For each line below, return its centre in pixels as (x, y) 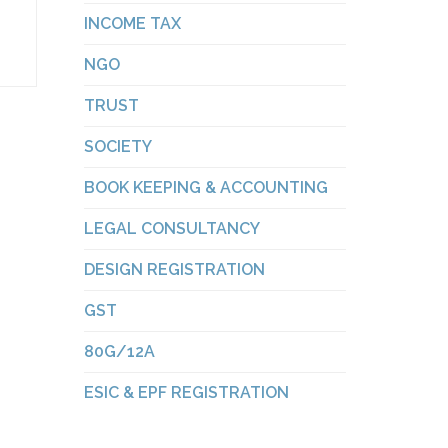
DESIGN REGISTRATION (174, 269)
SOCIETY (117, 146)
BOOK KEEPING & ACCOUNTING (205, 187)
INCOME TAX (132, 23)
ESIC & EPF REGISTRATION (186, 392)
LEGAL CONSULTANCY (171, 228)
